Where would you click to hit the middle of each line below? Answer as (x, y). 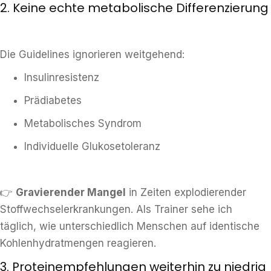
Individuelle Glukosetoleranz (92, 146)
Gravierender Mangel (71, 192)
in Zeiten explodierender (186, 192)
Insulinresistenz (62, 77)
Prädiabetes (53, 100)
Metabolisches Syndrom (83, 123)
